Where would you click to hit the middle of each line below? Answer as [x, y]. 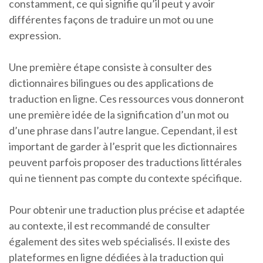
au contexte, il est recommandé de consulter [109, 226]
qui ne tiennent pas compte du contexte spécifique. [125, 178]
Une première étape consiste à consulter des [110, 67]
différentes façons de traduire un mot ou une [111, 20]
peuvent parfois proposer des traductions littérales [125, 162]
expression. [35, 36]
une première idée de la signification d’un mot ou [119, 115]
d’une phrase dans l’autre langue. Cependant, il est [123, 131]
